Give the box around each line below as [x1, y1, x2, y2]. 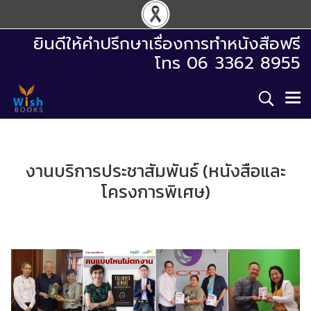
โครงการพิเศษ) [101, 178, 210, 205]
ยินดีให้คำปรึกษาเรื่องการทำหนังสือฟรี [33, 31, 301, 56]
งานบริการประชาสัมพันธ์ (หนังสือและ [25, 158, 286, 184]
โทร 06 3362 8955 [155, 51, 301, 76]
